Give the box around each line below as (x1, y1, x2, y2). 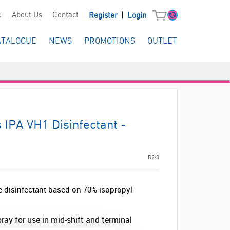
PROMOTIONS (84, 37, 135, 46)
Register (88, 12, 120, 20)
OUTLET (147, 37, 177, 46)
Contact (52, 11, 79, 20)
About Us (11, 11, 42, 20)
